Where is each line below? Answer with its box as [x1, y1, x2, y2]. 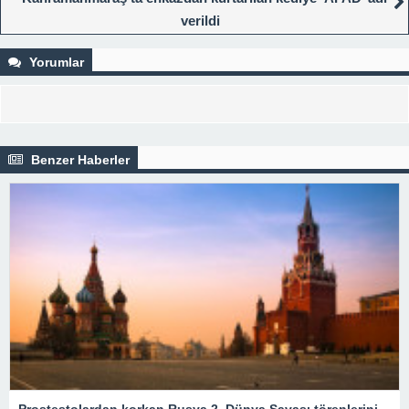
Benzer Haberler [27, 152, 130, 168]
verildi [180, 13, 220, 29]
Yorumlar [26, 55, 84, 70]
